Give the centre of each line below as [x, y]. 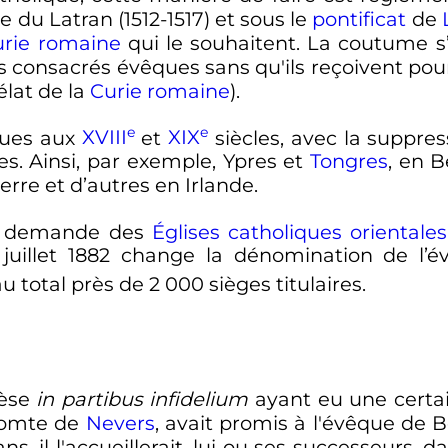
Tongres [348, 161]
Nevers [120, 423]
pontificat [359, 19]
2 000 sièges [209, 283]
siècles [248, 137]
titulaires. [318, 283]
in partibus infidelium [142, 399]
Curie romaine [159, 91]
